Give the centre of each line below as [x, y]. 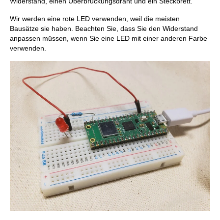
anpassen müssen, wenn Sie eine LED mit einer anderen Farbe [109, 38]
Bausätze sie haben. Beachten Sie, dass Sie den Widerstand [104, 28]
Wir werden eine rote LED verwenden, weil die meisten [95, 18]
